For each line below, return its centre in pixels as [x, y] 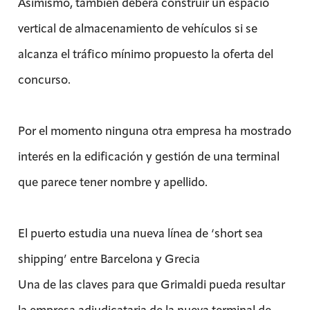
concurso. [44, 79]
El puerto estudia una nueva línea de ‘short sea [140, 233]
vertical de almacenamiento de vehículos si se [137, 28]
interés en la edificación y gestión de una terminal [148, 156]
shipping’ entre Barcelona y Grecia [109, 258]
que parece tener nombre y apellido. [112, 182]
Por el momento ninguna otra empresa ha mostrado [154, 130]
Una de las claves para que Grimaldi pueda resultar [151, 284]
